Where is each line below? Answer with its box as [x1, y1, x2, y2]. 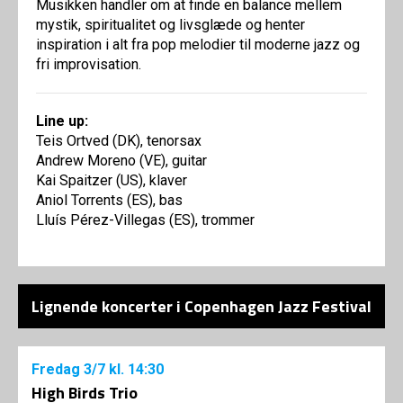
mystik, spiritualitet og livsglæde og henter [36, 16, 305, 34]
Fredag [31, 361, 84, 379]
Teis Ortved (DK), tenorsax [36, 132, 201, 150]
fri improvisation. [36, 56, 141, 74]
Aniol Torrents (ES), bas [36, 192, 183, 210]
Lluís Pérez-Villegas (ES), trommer [36, 211, 255, 229]
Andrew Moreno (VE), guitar [36, 152, 207, 170]
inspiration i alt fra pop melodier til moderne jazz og [36, 36, 360, 54]
